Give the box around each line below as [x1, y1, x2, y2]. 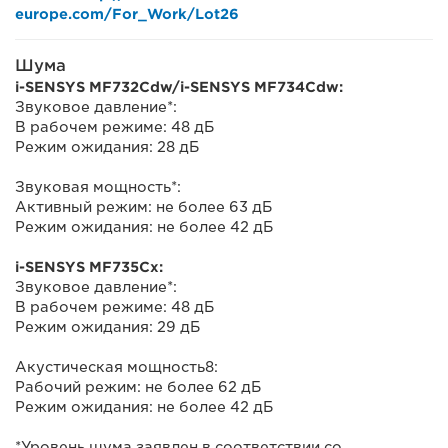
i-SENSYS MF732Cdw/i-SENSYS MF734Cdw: [15, 79, 343, 95]
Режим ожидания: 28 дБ [15, 139, 199, 155]
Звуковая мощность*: [15, 179, 181, 195]
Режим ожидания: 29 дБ [15, 319, 200, 335]
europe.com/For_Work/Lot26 [15, 6, 239, 22]
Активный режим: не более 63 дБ [15, 199, 272, 215]
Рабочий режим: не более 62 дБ [15, 379, 261, 395]
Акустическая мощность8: [15, 359, 218, 375]
